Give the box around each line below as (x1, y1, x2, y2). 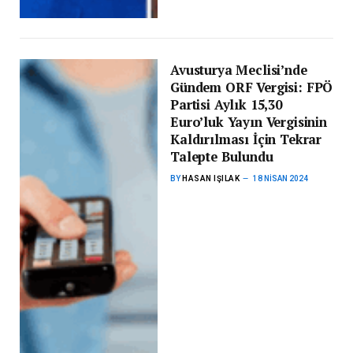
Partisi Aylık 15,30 (170, 96, 282, 113)
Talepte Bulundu (170, 148, 273, 165)
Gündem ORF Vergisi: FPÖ (170, 79, 333, 96)
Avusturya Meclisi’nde (170, 61, 307, 79)
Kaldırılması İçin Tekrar (170, 131, 322, 148)
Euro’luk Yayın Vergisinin (170, 113, 327, 131)
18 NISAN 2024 (253, 174, 309, 183)
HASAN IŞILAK (182, 174, 240, 183)
